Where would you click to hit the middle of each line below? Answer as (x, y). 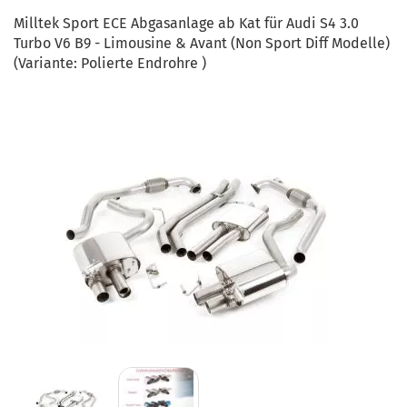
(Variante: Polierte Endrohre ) (110, 63)
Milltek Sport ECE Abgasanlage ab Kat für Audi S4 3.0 (186, 23)
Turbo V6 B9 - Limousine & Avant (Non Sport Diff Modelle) (202, 43)
